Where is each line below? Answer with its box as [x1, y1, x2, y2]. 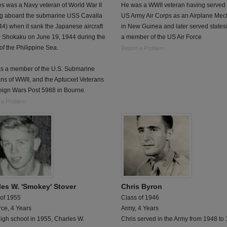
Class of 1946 [121, 194, 159, 201]
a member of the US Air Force [121, 33, 202, 41]
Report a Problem [121, 45, 164, 51]
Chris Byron [121, 182, 162, 191]
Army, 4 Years [121, 204, 159, 212]
